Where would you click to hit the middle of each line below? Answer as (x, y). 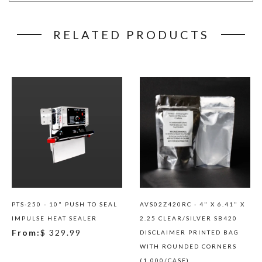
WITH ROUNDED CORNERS (188, 246)
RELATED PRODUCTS (131, 34)
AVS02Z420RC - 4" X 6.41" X (192, 204)
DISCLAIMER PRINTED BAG (189, 232)
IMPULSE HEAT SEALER (54, 218)
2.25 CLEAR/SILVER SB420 (189, 218)
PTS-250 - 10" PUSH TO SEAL (65, 204)
